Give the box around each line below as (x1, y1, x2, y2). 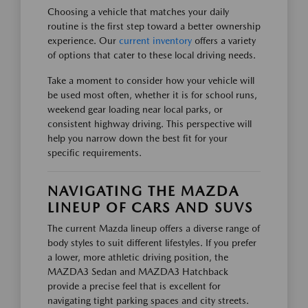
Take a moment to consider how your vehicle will (47, 75, 254, 86)
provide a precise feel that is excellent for (47, 280, 221, 291)
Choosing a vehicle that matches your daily (47, 6, 229, 17)
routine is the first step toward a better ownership (47, 21, 261, 32)
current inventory (119, 35, 192, 46)
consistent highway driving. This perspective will (47, 118, 252, 129)
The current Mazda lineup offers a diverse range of (47, 223, 260, 234)
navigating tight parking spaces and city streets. (47, 295, 249, 306)
